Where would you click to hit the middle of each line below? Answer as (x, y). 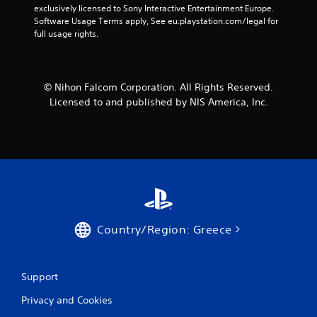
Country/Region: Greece (164, 229)
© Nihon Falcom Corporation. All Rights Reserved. (158, 87)
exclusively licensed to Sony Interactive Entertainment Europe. (154, 8)
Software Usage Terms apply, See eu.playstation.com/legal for (156, 21)
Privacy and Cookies (67, 300)
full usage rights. (66, 34)
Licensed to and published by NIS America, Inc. (158, 102)
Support (40, 277)
